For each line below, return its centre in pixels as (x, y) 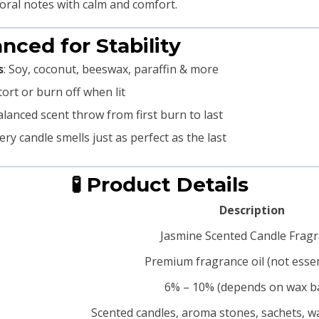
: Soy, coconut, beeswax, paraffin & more (111, 69)
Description (252, 210)
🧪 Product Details (159, 185)
